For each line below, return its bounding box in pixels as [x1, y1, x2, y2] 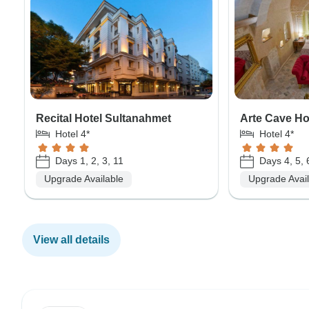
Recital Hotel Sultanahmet [36, 112, 171, 124]
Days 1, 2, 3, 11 [55, 155, 123, 167]
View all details [33, 233, 110, 246]
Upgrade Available [44, 173, 123, 185]
